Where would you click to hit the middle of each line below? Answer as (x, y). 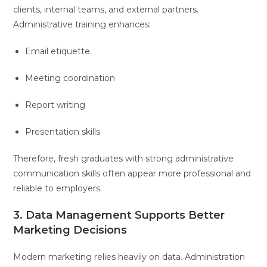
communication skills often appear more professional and (132, 173)
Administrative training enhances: (82, 24)
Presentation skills (63, 131)
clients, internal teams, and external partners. (106, 9)
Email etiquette (58, 51)
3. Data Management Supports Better (119, 215)
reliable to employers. (58, 188)
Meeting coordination (70, 78)
